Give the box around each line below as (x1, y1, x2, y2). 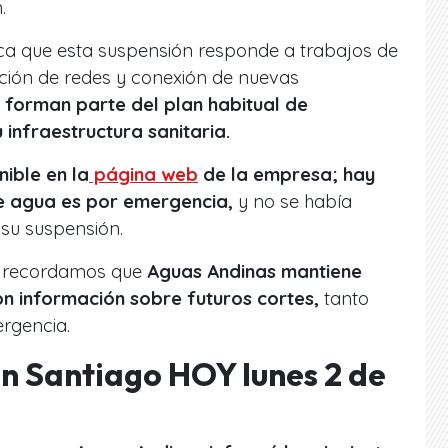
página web (89, 163, 198, 187)
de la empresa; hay (198, 163, 375, 187)
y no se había (233, 190, 352, 214)
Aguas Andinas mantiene (142, 260, 362, 284)
